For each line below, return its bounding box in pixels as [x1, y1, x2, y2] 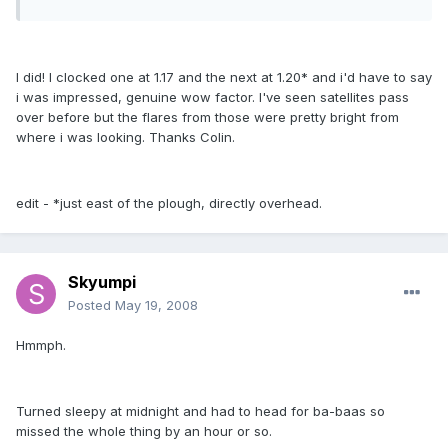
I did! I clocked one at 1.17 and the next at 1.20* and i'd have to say [16, 69, 432, 86]
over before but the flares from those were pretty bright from [16, 109, 399, 126]
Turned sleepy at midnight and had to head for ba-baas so [16, 403, 385, 420]
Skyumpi [68, 272, 136, 293]
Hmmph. [16, 337, 66, 354]
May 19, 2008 [115, 297, 198, 314]
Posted [68, 297, 115, 314]
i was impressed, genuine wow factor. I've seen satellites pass [16, 89, 409, 106]
